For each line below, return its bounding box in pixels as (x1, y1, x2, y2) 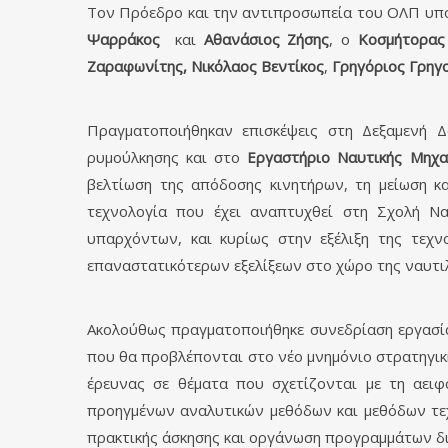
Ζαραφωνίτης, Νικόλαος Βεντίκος (87, 56, 324, 76)
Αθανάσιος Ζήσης (203, 29, 330, 49)
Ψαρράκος (87, 29, 176, 49)
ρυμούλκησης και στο (87, 147, 248, 167)
